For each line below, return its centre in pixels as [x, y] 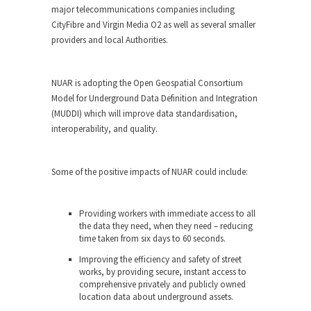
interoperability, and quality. [104, 129]
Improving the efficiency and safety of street [160, 259]
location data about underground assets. [156, 297]
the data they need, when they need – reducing [166, 226]
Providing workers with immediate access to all [167, 213]
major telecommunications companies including [143, 9]
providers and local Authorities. [110, 40]
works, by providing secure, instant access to [163, 272]
